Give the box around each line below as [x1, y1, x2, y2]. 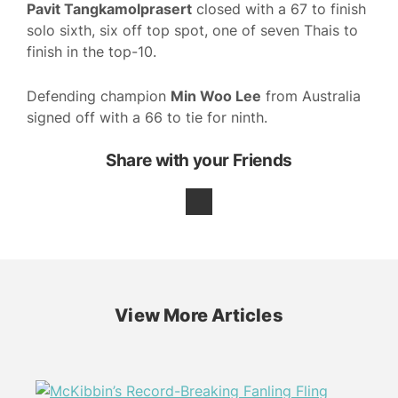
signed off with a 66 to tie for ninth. [27, 107, 267, 126]
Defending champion [27, 86, 171, 105]
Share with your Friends [106, 149, 292, 171]
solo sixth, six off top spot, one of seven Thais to [27, 21, 358, 40]
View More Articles [115, 304, 283, 326]
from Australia [261, 86, 361, 105]
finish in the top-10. [27, 43, 156, 61]
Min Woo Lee [171, 86, 261, 105]
